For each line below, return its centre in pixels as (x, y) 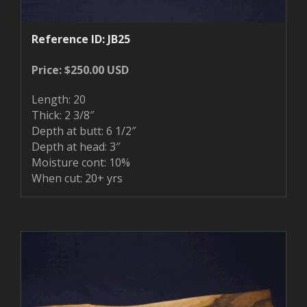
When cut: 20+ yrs (77, 178)
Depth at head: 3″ (76, 146)
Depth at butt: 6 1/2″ (84, 131)
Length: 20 (59, 99)
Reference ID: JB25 (81, 39)
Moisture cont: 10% (81, 162)
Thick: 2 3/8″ (63, 115)
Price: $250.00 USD (80, 70)
